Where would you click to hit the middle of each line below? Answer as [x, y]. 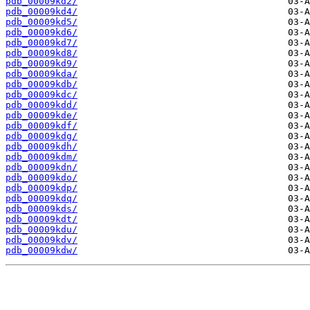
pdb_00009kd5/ [42, 22]
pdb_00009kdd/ [42, 105]
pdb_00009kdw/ [42, 250]
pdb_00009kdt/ [42, 219]
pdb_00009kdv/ [42, 240]
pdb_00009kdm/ [42, 157]
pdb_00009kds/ [42, 209]
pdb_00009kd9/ [42, 64]
